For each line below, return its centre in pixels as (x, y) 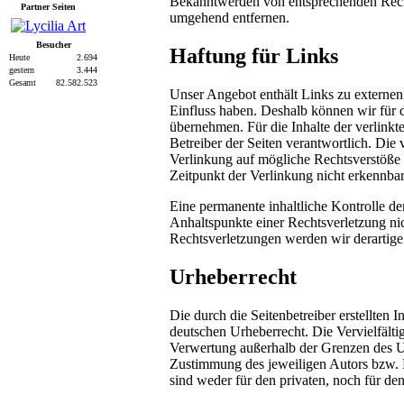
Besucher (53, 45)
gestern (22, 70)
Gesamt (23, 83)
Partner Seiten (48, 7)
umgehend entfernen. (230, 18)
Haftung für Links (254, 56)
